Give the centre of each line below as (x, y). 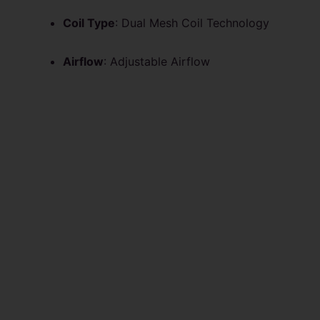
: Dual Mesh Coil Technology (192, 22)
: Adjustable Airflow (157, 61)
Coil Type (89, 22)
